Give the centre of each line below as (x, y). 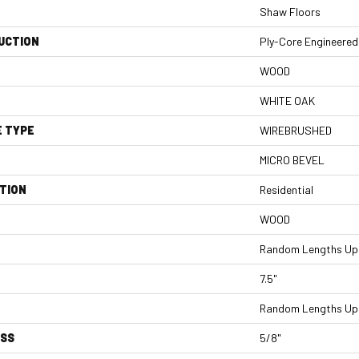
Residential (286, 190)
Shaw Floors (290, 12)
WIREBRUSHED (296, 130)
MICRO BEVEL (292, 160)
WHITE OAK (287, 101)
